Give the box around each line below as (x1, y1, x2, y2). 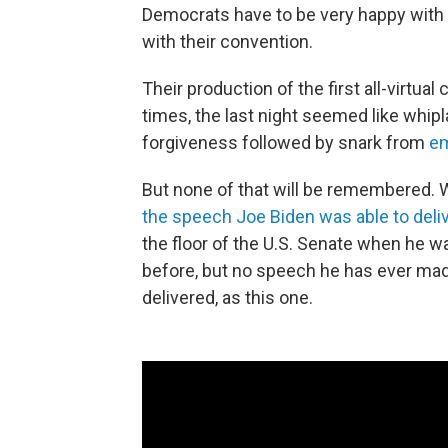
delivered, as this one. (142, 287, 313, 309)
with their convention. (142, 31, 313, 53)
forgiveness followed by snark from (142, 132, 429, 154)
